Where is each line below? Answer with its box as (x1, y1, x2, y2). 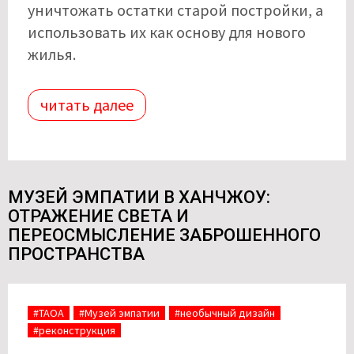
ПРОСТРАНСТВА (8, 244, 145, 265)
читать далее (40, 95, 134, 115)
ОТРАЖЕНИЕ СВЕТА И (8, 206, 189, 227)
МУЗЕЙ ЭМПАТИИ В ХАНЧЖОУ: (8, 187, 270, 208)
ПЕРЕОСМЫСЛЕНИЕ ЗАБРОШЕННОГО (8, 225, 321, 246)
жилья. (28, 44, 76, 65)
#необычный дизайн (175, 306, 275, 321)
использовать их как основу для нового (28, 22, 306, 43)
